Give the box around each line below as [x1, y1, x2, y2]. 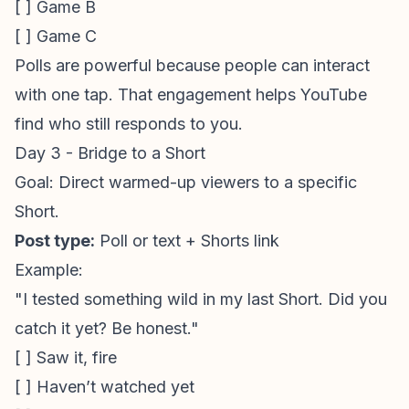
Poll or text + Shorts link [95, 231, 279, 250]
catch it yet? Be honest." [15, 319, 199, 338]
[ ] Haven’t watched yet [15, 377, 194, 396]
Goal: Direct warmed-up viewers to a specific [15, 173, 357, 192]
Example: [15, 260, 83, 279]
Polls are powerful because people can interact [15, 56, 370, 75]
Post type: [15, 231, 95, 250]
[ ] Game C [15, 26, 97, 46]
